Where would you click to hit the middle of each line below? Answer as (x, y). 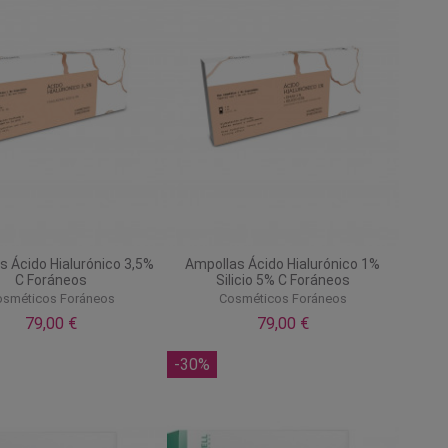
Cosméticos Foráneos (282, 299)
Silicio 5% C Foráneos (282, 279)
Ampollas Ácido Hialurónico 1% (283, 263)
